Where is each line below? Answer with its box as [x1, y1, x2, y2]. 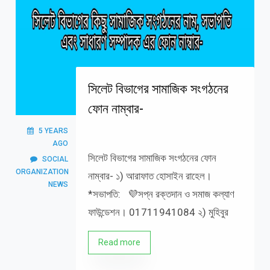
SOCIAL [42, 155, 68, 163]
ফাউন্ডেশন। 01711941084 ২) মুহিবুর [87, 206, 228, 218]
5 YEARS [38, 127, 68, 135]
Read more [98, 237, 140, 247]
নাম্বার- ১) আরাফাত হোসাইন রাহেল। [87, 170, 212, 182]
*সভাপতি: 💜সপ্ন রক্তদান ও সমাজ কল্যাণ [87, 188, 234, 200]
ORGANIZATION [15, 168, 69, 176]
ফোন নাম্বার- [87, 101, 143, 116]
